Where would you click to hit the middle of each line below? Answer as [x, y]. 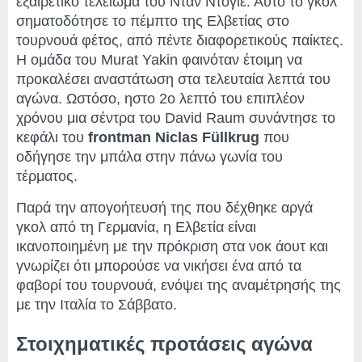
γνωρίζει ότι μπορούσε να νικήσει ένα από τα [159, 266]
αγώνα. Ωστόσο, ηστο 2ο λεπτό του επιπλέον [160, 99]
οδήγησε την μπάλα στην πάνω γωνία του [149, 157]
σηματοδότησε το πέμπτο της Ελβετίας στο [153, 21]
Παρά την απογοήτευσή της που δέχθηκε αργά [164, 208]
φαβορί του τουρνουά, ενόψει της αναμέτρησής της [179, 286]
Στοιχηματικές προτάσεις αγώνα [164, 344]
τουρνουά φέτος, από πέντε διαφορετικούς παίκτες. [180, 41]
